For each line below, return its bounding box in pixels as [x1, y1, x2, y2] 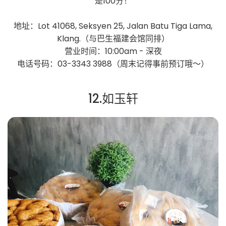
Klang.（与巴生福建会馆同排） [56, 33, 169, 45]
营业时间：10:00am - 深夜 [64, 45, 162, 58]
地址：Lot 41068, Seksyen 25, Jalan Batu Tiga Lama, [14, 20, 212, 32]
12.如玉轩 [88, 90, 138, 107]
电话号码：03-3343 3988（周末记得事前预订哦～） [17, 58, 209, 70]
